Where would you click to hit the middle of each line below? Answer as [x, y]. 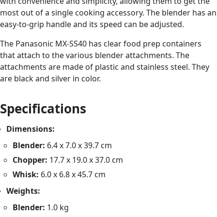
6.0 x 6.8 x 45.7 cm [72, 174]
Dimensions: [31, 129]
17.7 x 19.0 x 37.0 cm [85, 160]
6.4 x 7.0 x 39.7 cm [79, 145]
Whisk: [26, 174]
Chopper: [30, 160]
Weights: [23, 191]
